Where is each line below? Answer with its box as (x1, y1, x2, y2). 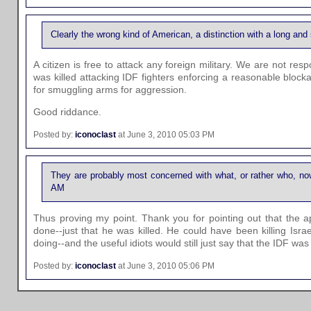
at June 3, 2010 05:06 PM (116, 260, 215, 271)
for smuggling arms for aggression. (33, 84, 187, 96)
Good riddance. (33, 106, 101, 118)
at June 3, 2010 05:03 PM (116, 129, 215, 140)
